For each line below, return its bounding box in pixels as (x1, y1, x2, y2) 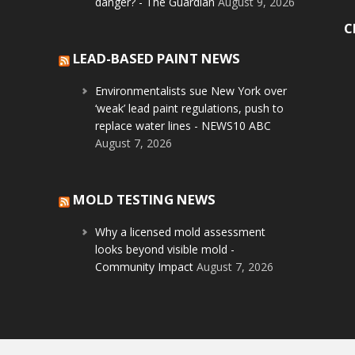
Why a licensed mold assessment (95, 224, 266, 240)
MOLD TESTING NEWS (73, 190, 216, 209)
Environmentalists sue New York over (95, 83, 288, 99)
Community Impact (95, 259, 194, 275)
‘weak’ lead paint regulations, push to (95, 101, 284, 116)
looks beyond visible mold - (95, 242, 235, 258)
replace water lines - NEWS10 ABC (95, 118, 272, 134)
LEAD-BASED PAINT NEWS (73, 49, 241, 68)
